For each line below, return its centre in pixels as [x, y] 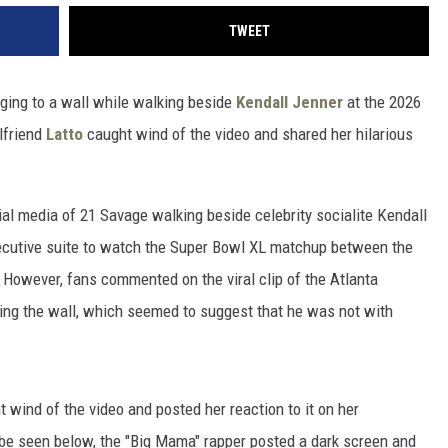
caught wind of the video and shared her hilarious [248, 134]
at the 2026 [382, 102]
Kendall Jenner [289, 102]
